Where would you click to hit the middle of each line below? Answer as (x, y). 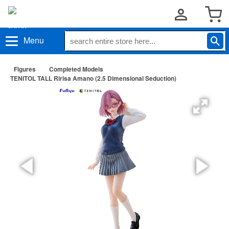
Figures (25, 69)
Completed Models (76, 69)
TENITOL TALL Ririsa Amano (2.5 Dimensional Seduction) (93, 78)
